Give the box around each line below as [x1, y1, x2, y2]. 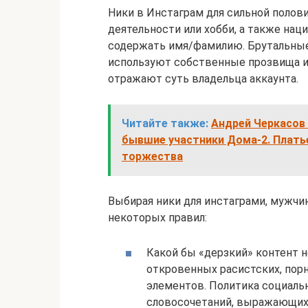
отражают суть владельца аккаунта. [108, 72, 298, 85]
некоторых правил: [108, 211, 207, 224]
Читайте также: [122, 117, 208, 130]
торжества [122, 150, 183, 163]
